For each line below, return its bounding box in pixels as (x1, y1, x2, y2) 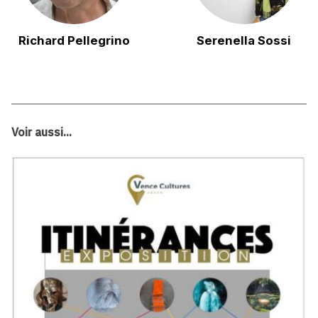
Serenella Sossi (197, 33, 292, 48)
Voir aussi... (11, 124, 72, 139)
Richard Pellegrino (18, 33, 130, 48)
